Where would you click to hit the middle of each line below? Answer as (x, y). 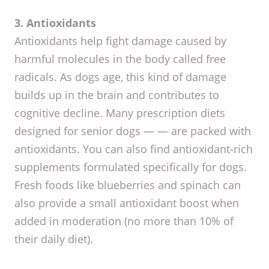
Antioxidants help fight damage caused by (120, 41)
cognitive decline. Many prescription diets (120, 113)
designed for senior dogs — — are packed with (133, 131)
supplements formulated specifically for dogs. (131, 167)
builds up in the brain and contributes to (117, 95)
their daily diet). (54, 239)
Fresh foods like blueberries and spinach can (128, 185)
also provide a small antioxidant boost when (127, 203)
